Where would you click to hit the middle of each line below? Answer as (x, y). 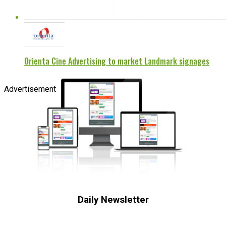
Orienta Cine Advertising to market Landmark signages (117, 61)
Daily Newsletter (113, 200)
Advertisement (30, 89)
